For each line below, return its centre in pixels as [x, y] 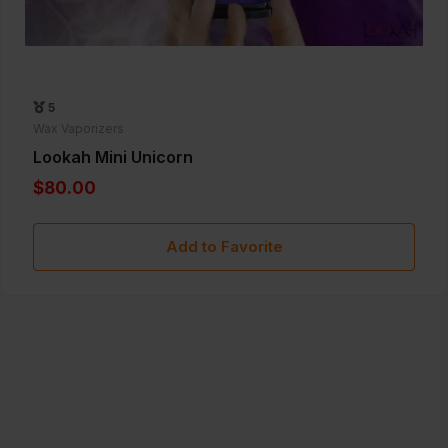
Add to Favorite [224, 247]
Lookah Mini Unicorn [113, 157]
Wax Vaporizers [78, 129]
